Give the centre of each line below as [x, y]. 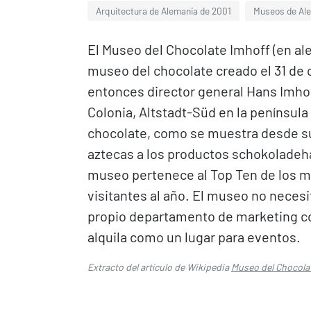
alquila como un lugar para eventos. [194, 237]
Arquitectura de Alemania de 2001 [163, 11]
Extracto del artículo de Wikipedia [159, 267]
